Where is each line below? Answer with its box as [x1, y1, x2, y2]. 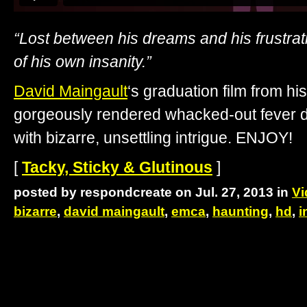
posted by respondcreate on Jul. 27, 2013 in [14, 184, 292, 199]
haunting [212, 204, 269, 219]
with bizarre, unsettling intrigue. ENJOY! [14, 129, 293, 147]
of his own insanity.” [14, 53, 151, 71]
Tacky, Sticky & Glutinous [22, 158, 212, 177]
